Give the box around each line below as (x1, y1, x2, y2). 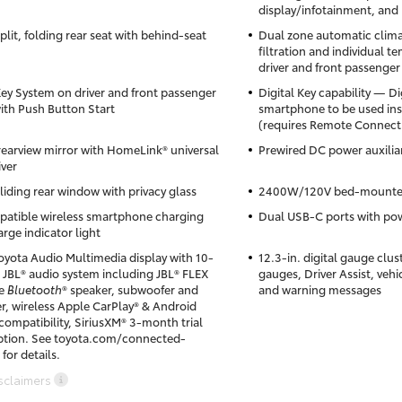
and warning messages (258, 281, 381, 298)
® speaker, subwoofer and (61, 281, 198, 298)
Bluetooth (6, 281, 62, 298)
